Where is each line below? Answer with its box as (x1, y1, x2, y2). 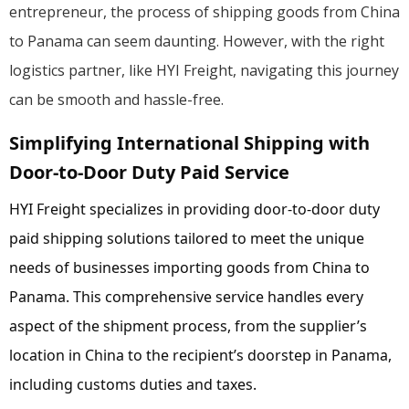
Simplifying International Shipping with (9, 130, 370, 155)
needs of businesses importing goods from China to (9, 257, 370, 278)
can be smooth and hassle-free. (9, 89, 224, 110)
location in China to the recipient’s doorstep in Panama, (9, 344, 392, 365)
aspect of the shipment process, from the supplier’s (9, 315, 367, 336)
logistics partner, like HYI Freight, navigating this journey (9, 59, 399, 80)
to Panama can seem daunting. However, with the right (9, 30, 384, 51)
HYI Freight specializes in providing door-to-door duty (9, 198, 380, 219)
